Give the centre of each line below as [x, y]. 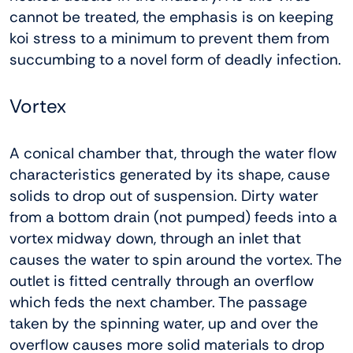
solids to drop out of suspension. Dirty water [164, 196]
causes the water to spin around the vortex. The [176, 260]
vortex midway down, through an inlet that [155, 239]
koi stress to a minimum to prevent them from [169, 39]
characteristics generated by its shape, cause [170, 175]
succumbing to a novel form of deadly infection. [175, 60]
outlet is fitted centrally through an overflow [162, 281]
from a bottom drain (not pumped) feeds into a [173, 217]
